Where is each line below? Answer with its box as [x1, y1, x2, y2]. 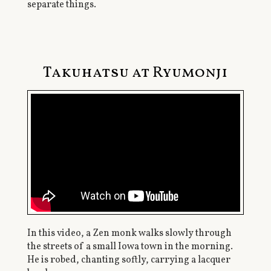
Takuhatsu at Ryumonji [43, 62, 228, 83]
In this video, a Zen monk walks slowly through [27, 227, 232, 241]
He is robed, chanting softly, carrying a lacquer [27, 253, 230, 267]
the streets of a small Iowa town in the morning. [27, 240, 233, 254]
